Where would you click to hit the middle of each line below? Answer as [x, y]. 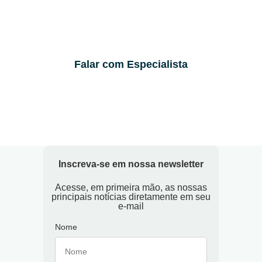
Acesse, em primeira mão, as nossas [131, 188]
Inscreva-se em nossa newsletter [131, 164]
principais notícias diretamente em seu [131, 197]
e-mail [131, 206]
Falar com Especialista [131, 65]
